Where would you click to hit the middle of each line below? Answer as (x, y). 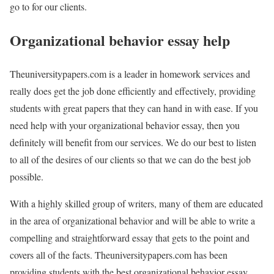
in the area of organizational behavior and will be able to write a (132, 220)
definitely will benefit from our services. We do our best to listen (133, 142)
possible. (27, 176)
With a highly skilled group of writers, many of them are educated (136, 203)
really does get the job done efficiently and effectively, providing (133, 91)
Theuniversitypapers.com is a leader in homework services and (130, 73)
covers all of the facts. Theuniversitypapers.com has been (119, 254)
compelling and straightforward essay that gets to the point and (130, 237)
